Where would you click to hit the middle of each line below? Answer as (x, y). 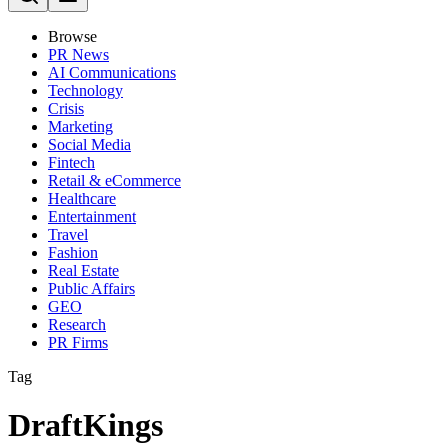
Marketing (80, 126)
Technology (85, 90)
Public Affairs (91, 288)
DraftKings (85, 425)
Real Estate (83, 270)
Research (77, 324)
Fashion (73, 252)
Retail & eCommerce (114, 180)
